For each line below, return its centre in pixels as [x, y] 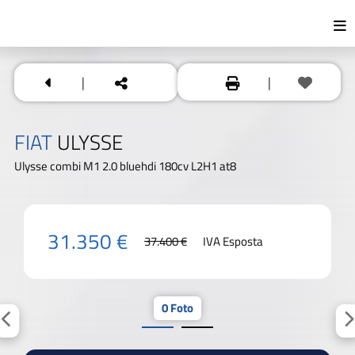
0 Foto [177, 307]
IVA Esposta [233, 241]
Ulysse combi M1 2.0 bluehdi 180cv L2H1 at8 [125, 166]
